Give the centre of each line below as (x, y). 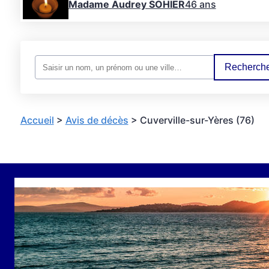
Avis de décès (97, 120)
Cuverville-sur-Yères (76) (197, 120)
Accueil (37, 120)
